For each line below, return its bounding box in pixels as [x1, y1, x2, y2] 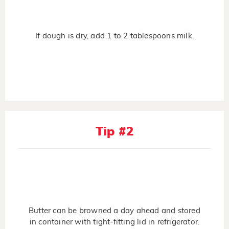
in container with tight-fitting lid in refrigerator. [29, 218, 200, 226]
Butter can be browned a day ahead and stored [29, 207, 200, 215]
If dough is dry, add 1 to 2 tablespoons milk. [35, 32, 194, 40]
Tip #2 [95, 125, 134, 138]
